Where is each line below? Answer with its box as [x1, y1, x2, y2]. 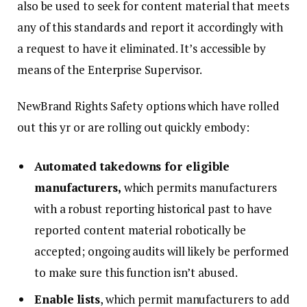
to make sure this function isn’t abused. [34, 265, 238, 281]
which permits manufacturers [121, 180, 277, 196]
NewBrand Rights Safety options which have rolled [17, 97, 280, 114]
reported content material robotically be [34, 222, 246, 238]
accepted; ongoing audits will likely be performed [34, 243, 289, 260]
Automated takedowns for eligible [34, 158, 230, 175]
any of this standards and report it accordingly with [17, 19, 283, 35]
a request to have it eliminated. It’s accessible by [17, 40, 266, 56]
